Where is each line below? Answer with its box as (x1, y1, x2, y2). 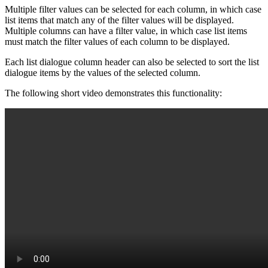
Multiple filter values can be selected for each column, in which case (5, 4, 261, 14)
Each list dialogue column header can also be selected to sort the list (5, 56, 259, 67)
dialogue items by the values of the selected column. (5, 67, 200, 78)
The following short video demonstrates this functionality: (5, 87, 222, 98)
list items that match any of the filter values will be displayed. (5, 14, 234, 25)
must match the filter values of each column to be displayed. (5, 36, 230, 47)
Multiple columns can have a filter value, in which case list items (5, 25, 247, 36)
